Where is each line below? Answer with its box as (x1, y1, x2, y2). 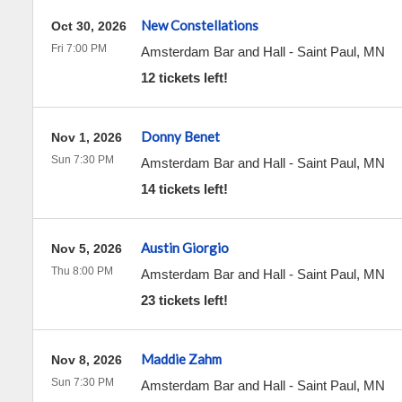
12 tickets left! (140, 70, 228, 85)
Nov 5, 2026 (50, 241, 122, 256)
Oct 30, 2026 (50, 19, 127, 33)
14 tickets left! (140, 181, 228, 197)
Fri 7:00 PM (50, 42, 107, 55)
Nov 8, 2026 (50, 353, 122, 367)
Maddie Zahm (140, 351, 222, 367)
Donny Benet (140, 128, 220, 144)
